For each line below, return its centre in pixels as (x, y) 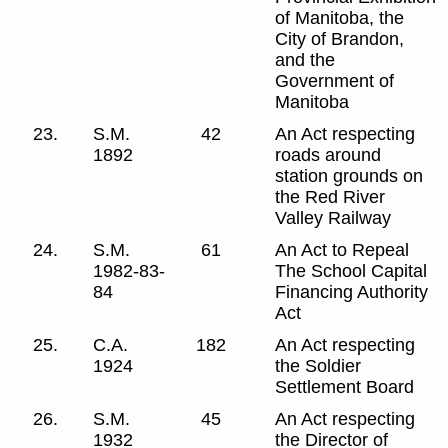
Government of (335, 80)
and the (305, 59)
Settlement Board (345, 386)
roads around (328, 154)
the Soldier (318, 365)
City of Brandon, (340, 38)
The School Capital (351, 270)
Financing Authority (352, 291)
